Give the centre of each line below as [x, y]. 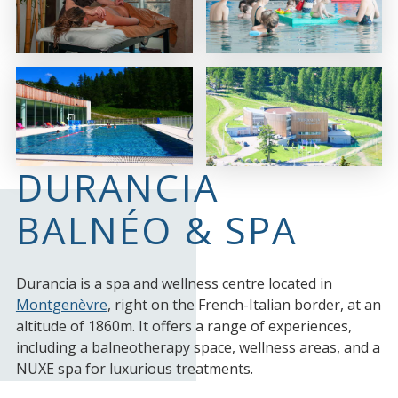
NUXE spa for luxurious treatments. [134, 369]
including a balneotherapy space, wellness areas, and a [198, 348]
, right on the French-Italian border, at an [244, 305]
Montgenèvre [61, 305]
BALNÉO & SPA [157, 230]
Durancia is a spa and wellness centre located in [174, 284]
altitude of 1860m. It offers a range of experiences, [183, 326]
